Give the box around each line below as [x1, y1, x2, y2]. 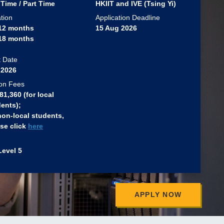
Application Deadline [95, 13, 160, 22]
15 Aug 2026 [95, 24, 137, 32]
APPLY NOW [134, 190, 182, 199]
